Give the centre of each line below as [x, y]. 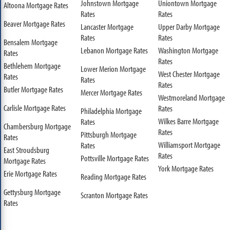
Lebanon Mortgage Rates [114, 50]
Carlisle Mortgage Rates [34, 107]
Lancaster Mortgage [107, 26]
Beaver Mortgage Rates [34, 23]
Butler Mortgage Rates [33, 89]
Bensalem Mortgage [30, 42]
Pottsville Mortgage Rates [115, 158]
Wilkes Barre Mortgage [188, 121]
